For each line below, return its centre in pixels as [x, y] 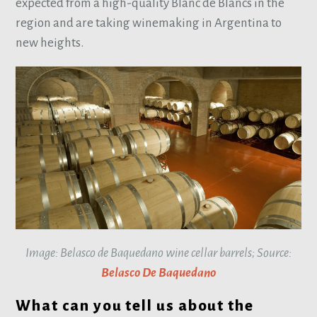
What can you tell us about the [135, 306]
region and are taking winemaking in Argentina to [149, 23]
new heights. [50, 42]
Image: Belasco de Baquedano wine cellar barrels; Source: [158, 253]
